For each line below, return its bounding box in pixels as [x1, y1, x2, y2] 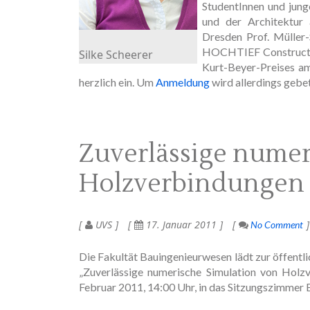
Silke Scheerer [79, 46, 153, 62]
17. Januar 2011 [143, 217, 217, 231]
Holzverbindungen [79, 167, 304, 200]
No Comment [248, 218, 303, 230]
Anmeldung [156, 75, 210, 89]
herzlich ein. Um [79, 75, 156, 89]
